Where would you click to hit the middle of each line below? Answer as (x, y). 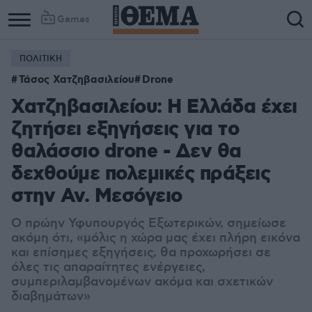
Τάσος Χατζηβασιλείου (77, 80)
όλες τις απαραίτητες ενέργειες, (108, 267)
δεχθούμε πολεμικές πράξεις (141, 174)
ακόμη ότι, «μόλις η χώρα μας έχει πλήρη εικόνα (156, 238)
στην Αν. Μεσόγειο (97, 197)
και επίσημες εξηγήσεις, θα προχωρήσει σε (141, 253)
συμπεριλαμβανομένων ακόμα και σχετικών (142, 282)
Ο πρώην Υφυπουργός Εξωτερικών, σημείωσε (149, 224)
